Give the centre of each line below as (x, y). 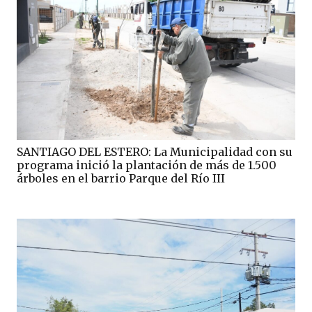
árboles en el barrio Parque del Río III (121, 178)
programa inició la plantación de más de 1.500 (147, 165)
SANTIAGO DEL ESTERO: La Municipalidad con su (155, 151)
